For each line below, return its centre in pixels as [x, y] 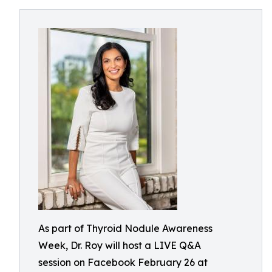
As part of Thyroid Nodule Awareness [125, 228]
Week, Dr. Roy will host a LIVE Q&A [120, 245]
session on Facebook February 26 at [123, 262]
